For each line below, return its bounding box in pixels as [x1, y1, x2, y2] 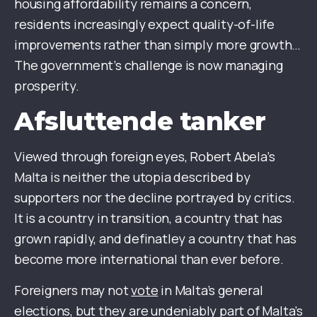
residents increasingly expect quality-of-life [14, 16, 275, 33]
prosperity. [14, 77, 79, 95]
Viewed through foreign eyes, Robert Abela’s [14, 148, 275, 166]
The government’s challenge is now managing [14, 57, 283, 74]
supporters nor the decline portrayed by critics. [14, 189, 295, 207]
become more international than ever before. [14, 250, 284, 268]
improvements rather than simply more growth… [14, 36, 301, 54]
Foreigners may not [14, 282, 132, 299]
